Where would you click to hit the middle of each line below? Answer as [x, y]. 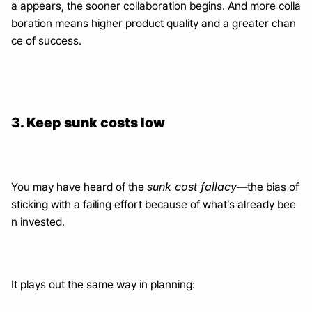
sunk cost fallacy [192, 187]
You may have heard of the [79, 187]
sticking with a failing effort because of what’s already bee [154, 204]
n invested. [38, 222]
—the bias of [268, 187]
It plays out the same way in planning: [103, 284]
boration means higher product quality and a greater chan [154, 23]
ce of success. [46, 41]
